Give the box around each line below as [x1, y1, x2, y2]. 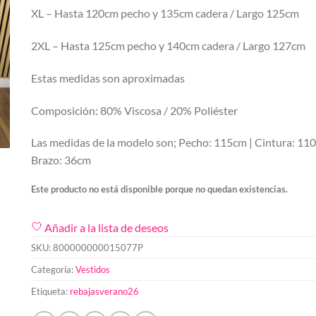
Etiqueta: [31, 285, 70, 297]
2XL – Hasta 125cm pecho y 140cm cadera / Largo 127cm [31, 38, 305, 52]
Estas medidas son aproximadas [31, 71, 185, 85]
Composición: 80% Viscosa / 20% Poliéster [31, 103, 238, 117]
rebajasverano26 [70, 285, 139, 297]
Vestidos [75, 263, 110, 275]
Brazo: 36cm [31, 153, 91, 167]
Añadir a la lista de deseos [44, 220, 169, 234]
